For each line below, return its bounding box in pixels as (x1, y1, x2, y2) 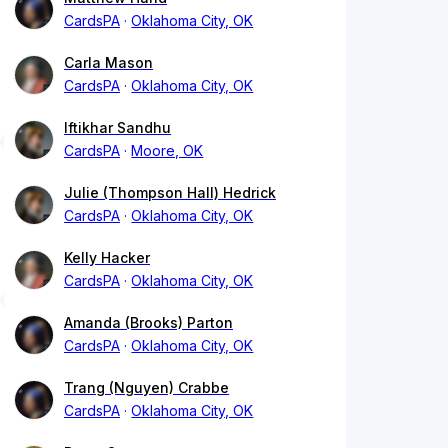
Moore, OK (131, 142, 204, 160)
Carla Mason (64, 54, 153, 72)
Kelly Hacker (64, 249, 150, 267)
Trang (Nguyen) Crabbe (64, 379, 229, 397)
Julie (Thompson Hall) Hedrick (64, 184, 276, 202)
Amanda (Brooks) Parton (64, 314, 233, 332)
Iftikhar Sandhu (64, 119, 171, 137)
